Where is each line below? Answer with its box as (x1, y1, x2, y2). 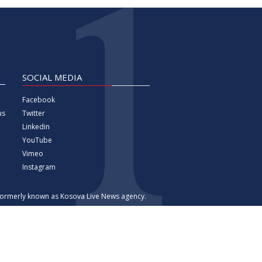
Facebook (22, 94, 55, 105)
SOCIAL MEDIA (22, 71, 82, 83)
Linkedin (22, 121, 50, 132)
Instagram (22, 161, 56, 172)
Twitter (22, 108, 45, 118)
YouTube (22, 135, 52, 145)
